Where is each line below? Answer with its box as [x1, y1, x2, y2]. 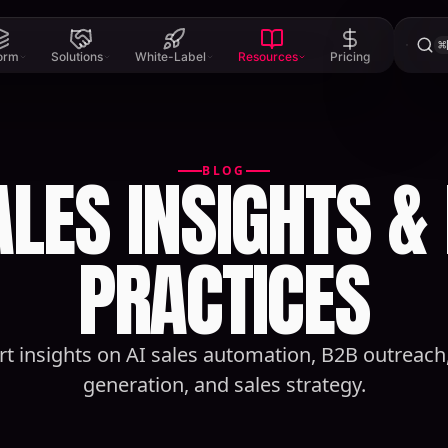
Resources [237, 49, 298, 64]
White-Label [134, 49, 206, 64]
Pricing [329, 49, 370, 64]
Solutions [50, 49, 103, 64]
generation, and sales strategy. [82, 371, 366, 398]
